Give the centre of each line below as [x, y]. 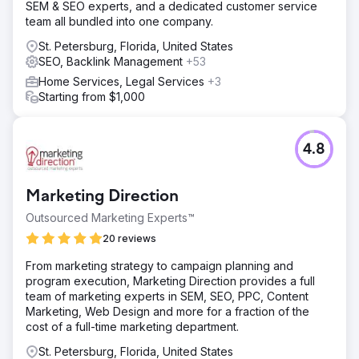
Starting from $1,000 [92, 97]
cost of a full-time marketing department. [132, 327]
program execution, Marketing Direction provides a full [170, 281]
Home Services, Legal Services [123, 81]
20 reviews [129, 238]
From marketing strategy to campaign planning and [159, 266]
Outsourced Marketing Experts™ [110, 218]
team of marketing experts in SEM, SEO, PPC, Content [167, 296]
